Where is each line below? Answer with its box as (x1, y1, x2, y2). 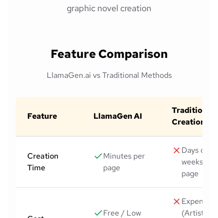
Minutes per (103, 150, 145, 161)
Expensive (182, 196, 217, 206)
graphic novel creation (67, 2, 151, 14)
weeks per (182, 156, 217, 167)
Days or (182, 145, 208, 155)
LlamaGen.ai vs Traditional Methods (46, 70, 172, 80)
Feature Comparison (50, 46, 168, 61)
